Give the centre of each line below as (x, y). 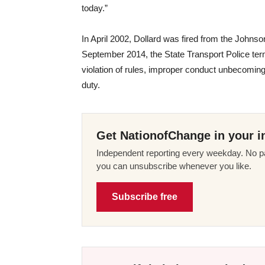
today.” (95, 8)
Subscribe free (145, 196)
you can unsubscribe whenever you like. (174, 166)
